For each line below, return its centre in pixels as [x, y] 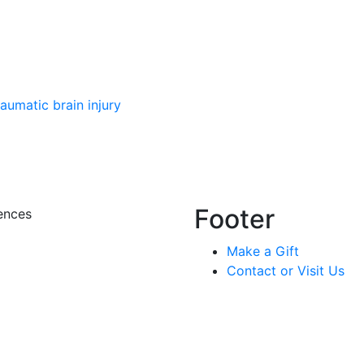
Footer [234, 219]
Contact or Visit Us [286, 270]
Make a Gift [263, 251]
